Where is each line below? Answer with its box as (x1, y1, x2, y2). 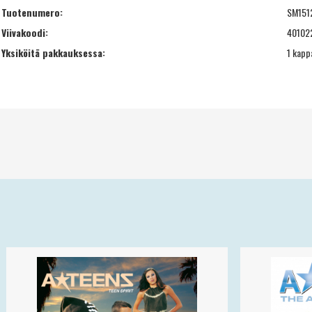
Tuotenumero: (1, 4, 63, 19)
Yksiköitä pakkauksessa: (1, 45, 105, 60)
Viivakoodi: (1, 24, 48, 40)
